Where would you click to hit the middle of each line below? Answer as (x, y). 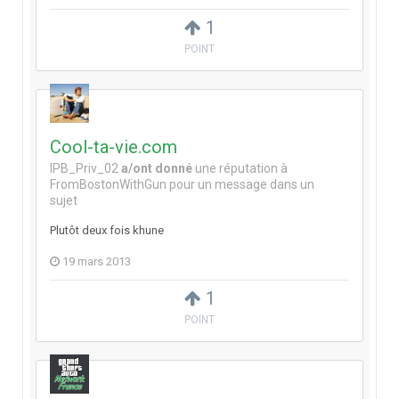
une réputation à (240, 169)
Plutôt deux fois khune (107, 231)
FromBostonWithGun (108, 185)
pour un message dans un (240, 185)
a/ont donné (157, 169)
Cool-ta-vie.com (114, 147)
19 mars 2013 (97, 262)
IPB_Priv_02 (84, 169)
